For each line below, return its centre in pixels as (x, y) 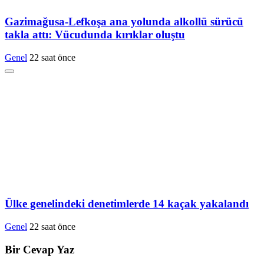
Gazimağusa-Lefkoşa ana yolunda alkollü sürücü (124, 21)
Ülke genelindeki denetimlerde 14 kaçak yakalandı (127, 204)
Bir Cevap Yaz (39, 249)
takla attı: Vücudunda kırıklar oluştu (95, 34)
